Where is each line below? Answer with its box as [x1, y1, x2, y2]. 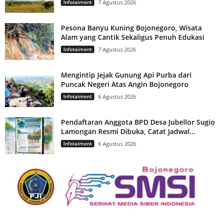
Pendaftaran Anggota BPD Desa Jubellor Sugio [61, 117, 215, 127]
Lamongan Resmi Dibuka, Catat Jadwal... [61, 126, 195, 136]
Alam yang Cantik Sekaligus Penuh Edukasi [61, 32, 204, 42]
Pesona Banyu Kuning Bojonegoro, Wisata [61, 23, 202, 32]
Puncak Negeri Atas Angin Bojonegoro [61, 79, 189, 89]
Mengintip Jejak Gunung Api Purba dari [61, 70, 192, 80]
